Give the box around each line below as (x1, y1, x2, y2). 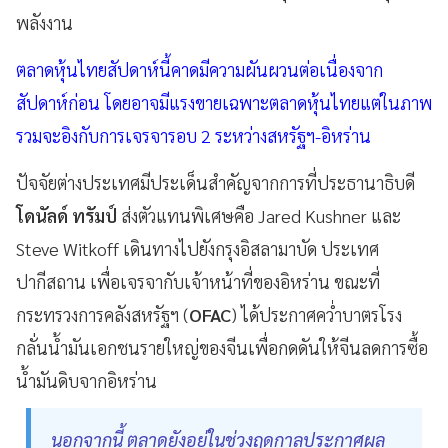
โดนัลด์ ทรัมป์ (16, 204, 117, 227)
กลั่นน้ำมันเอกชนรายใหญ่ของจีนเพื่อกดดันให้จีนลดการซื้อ (16, 336, 428, 359)
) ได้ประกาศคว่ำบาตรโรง (231, 303, 402, 326)
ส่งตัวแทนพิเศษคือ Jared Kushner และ (117, 204, 401, 227)
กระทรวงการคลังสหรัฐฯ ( (16, 303, 189, 326)
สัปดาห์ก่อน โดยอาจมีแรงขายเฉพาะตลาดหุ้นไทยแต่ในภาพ (16, 91, 432, 114)
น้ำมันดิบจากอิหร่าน (16, 369, 157, 392)
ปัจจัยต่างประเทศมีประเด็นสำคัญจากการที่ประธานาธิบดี (16, 171, 415, 194)
